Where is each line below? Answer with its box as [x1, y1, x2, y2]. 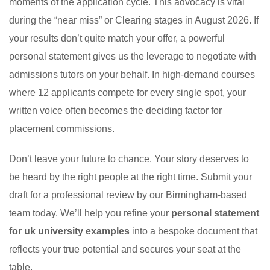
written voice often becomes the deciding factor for [9, 105, 222, 116]
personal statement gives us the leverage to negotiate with [9, 51, 256, 62]
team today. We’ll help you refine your [9, 208, 171, 219]
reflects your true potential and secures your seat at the [9, 244, 241, 255]
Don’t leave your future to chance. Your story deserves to [9, 154, 249, 165]
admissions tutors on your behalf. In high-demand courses [9, 69, 255, 80]
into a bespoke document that [130, 226, 257, 237]
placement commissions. [9, 124, 115, 134]
